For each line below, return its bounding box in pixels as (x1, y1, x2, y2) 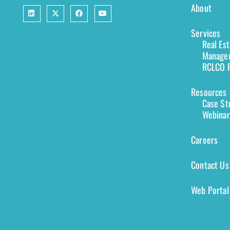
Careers (191, 133, 218, 147)
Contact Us (191, 158, 229, 172)
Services (191, 26, 221, 40)
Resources (191, 85, 227, 99)
